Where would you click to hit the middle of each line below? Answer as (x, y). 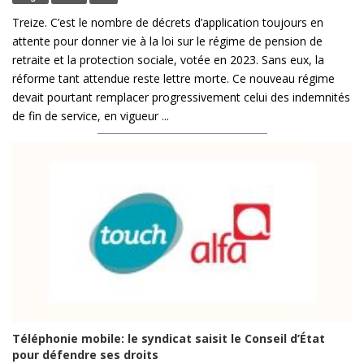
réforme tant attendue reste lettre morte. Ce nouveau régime (173, 78)
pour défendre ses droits (85, 354)
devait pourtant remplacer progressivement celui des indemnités (181, 97)
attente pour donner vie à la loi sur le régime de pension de (167, 41)
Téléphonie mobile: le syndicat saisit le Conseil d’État (169, 338)
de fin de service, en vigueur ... (91, 115)
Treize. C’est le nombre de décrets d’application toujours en (168, 22)
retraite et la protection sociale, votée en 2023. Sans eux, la (168, 59)
